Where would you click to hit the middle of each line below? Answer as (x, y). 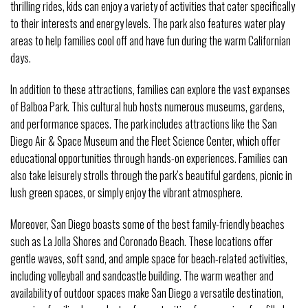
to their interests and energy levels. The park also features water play (147, 24)
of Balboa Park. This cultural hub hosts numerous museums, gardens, (147, 107)
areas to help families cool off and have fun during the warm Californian (151, 41)
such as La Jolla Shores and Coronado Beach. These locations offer (142, 242)
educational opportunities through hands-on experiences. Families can (149, 158)
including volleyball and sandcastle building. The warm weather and (142, 276)
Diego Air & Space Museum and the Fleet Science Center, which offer (145, 141)
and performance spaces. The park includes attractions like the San (144, 124)
